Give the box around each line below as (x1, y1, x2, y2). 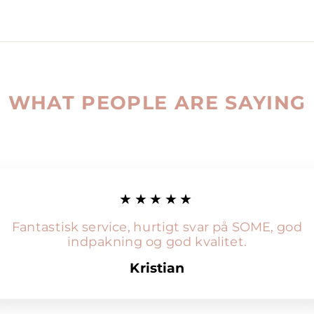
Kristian (129, 260, 185, 276)
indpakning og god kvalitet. (67, 233, 247, 249)
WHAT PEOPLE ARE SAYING (8, 90, 306, 114)
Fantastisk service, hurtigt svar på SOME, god (11, 219, 303, 234)
